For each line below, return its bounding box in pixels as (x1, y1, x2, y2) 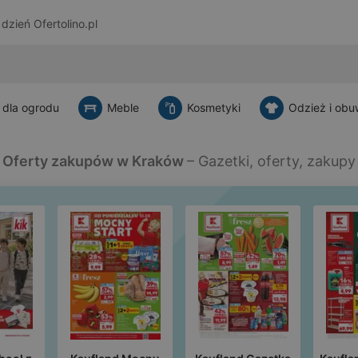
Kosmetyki (187, 101, 241, 114)
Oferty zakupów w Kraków (2, 153, 187, 169)
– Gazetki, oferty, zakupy (187, 153, 356, 169)
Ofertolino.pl (33, 17, 97, 31)
